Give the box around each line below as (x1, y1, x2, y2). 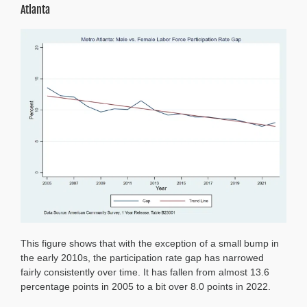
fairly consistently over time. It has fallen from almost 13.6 (21, 266, 269, 278)
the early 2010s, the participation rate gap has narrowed (21, 251, 264, 263)
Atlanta (21, 3, 50, 17)
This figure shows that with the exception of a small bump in (21, 237, 279, 249)
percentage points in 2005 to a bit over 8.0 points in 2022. (21, 280, 271, 292)
